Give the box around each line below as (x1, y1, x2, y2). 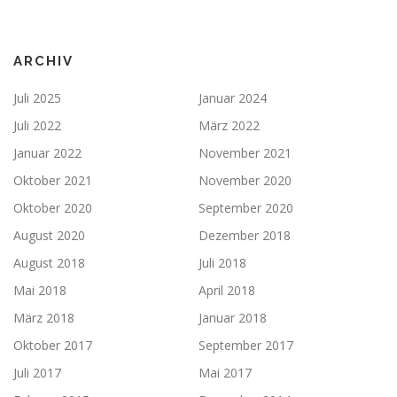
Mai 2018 (13, 281, 66, 299)
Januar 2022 (13, 144, 82, 161)
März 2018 (13, 308, 74, 326)
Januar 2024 (198, 89, 267, 106)
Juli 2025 (13, 89, 61, 106)
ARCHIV (13, 52, 74, 69)
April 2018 (198, 281, 255, 299)
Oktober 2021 (13, 171, 92, 189)
